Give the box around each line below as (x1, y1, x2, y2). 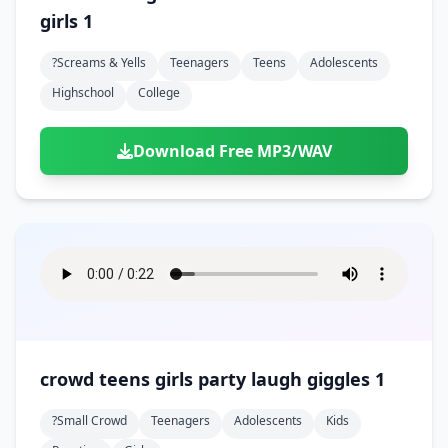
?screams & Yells (52, 54, 146, 71)
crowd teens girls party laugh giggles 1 (307, 367, 385, 391)
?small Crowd (52, 412, 127, 429)
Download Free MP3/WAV (132, 140, 332, 162)
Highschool (52, 84, 114, 101)
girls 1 (40, 9, 93, 33)
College (138, 84, 180, 101)
